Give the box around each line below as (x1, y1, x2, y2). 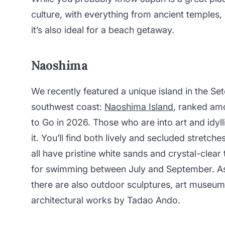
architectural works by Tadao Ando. (31, 195, 180, 206)
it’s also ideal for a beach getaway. (31, 25, 177, 36)
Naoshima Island (104, 101, 173, 113)
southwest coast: (31, 101, 104, 113)
